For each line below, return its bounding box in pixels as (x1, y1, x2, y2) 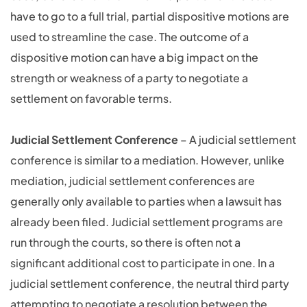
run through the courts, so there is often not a (10, 235, 241, 249)
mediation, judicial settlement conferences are (10, 173, 255, 188)
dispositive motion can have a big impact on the (10, 50, 258, 64)
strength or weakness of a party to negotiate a (10, 71, 248, 85)
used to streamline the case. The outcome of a (10, 29, 249, 44)
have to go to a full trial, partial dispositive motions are (10, 9, 289, 23)
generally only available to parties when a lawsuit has (10, 194, 282, 208)
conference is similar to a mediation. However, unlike (10, 153, 284, 167)
